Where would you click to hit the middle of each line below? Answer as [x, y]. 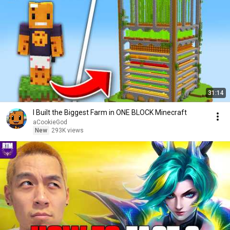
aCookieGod [50, 122]
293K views [68, 130]
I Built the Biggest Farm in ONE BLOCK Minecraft [110, 112]
